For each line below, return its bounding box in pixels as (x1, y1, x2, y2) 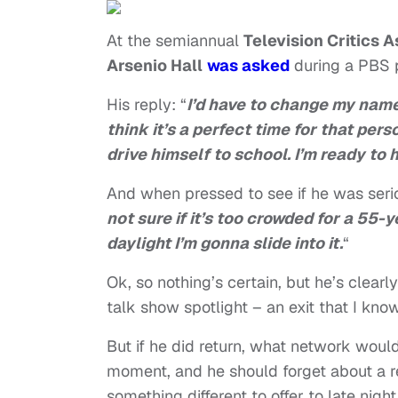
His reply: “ (107, 94, 187, 115)
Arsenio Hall (107, 55, 203, 76)
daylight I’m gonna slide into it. (107, 233, 343, 254)
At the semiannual (107, 30, 243, 52)
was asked (207, 55, 290, 76)
